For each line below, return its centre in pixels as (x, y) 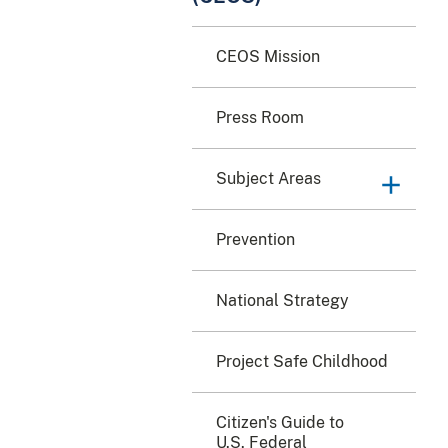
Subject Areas (268, 178)
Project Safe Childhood (302, 361)
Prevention (255, 239)
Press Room (260, 117)
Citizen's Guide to (280, 422)
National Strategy (282, 300)
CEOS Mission (268, 56)
